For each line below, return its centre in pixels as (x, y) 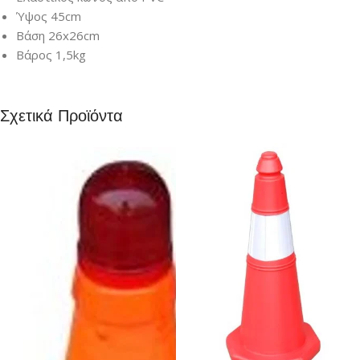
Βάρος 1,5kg (51, 55)
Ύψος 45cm (49, 16)
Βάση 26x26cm (58, 36)
